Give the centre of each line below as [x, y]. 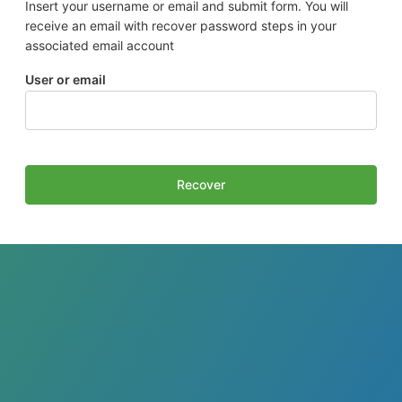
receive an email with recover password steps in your [181, 25]
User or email [66, 79]
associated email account [100, 45]
